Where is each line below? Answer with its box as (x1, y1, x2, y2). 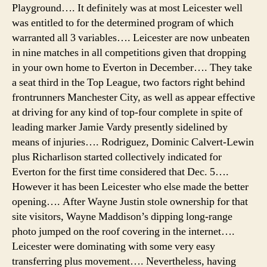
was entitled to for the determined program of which (12, 15, 234, 30)
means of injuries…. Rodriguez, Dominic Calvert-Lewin (12, 135, 254, 149)
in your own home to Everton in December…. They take (12, 60, 252, 74)
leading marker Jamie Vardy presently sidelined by (12, 120, 228, 134)
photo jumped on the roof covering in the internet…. (12, 224, 235, 238)
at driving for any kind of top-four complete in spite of (12, 105, 243, 119)
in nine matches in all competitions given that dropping (12, 45, 246, 60)
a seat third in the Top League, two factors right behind (12, 75, 245, 89)
